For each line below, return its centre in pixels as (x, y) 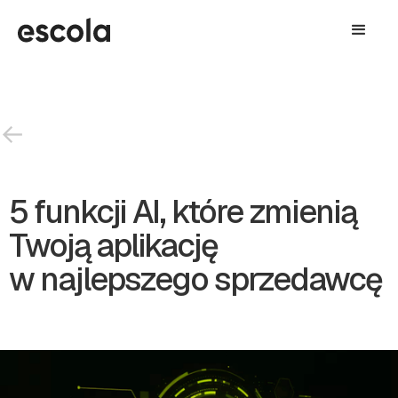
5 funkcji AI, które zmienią (183, 212)
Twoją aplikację (113, 246)
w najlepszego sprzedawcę (195, 279)
